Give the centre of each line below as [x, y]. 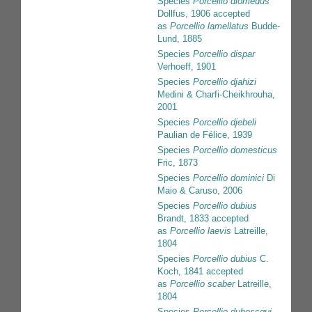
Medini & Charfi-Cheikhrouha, [216, 95]
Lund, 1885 [180, 39]
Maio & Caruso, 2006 [200, 191]
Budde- [264, 26]
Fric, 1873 [178, 163]
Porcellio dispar [224, 54]
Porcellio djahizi [225, 82]
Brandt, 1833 [183, 219]
